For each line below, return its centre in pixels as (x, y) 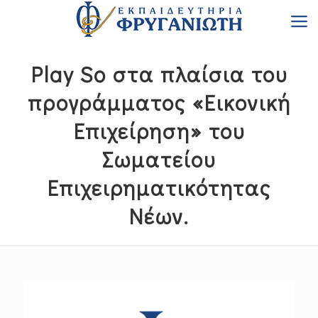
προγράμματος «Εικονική (159, 103)
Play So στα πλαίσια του (159, 74)
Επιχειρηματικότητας (159, 188)
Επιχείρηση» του (159, 131)
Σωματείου (159, 159)
